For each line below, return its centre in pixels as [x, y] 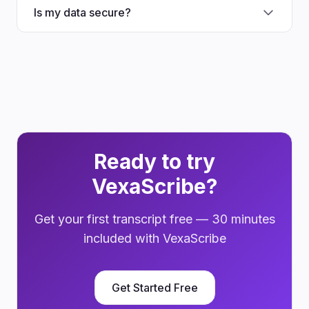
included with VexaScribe [154, 238]
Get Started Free [154, 288]
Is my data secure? [82, 12]
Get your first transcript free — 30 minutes [154, 219]
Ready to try [154, 161]
